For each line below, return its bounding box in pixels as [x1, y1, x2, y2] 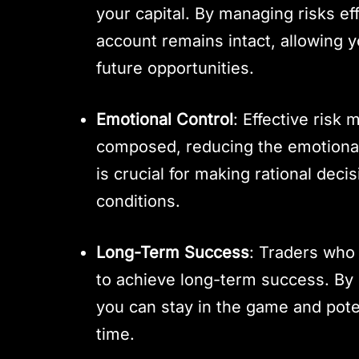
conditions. [96, 192, 181, 212]
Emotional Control [96, 110, 234, 130]
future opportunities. [96, 58, 255, 79]
